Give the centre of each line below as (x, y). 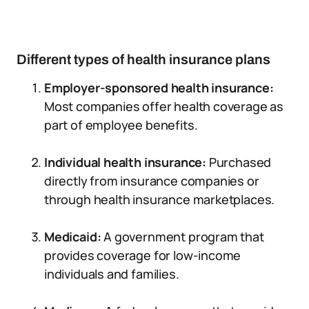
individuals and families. (112, 274)
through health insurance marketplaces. (160, 199)
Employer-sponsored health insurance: (159, 88)
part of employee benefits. (121, 125)
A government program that (184, 237)
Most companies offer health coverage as (164, 106)
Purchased (240, 162)
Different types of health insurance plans (143, 59)
